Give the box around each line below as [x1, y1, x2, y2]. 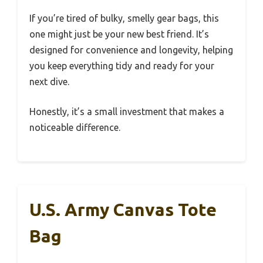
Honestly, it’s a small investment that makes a [29, 106, 224, 117]
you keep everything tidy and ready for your [29, 60, 214, 71]
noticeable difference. [29, 122, 120, 133]
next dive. [29, 76, 69, 87]
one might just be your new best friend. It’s [29, 28, 209, 39]
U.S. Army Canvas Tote [29, 199, 217, 220]
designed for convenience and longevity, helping [29, 44, 233, 55]
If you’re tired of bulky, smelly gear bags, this [29, 12, 219, 23]
